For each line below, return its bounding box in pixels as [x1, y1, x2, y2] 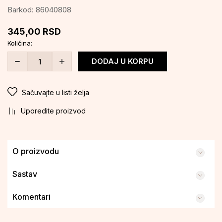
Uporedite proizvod [21, 106, 86, 115]
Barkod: [7, 5, 36, 14]
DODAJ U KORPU [91, 56, 154, 66]
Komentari [12, 191, 51, 202]
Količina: [7, 39, 32, 47]
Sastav [12, 168, 37, 179]
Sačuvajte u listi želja [22, 88, 89, 97]
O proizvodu [12, 146, 59, 156]
